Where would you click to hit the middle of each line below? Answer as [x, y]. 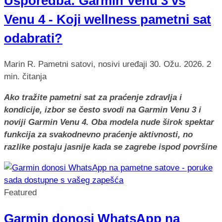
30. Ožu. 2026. [178, 64]
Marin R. [20, 64]
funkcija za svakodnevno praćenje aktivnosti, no [98, 135]
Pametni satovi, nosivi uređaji [94, 64]
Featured [20, 193]
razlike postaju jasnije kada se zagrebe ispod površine [111, 147]
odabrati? [33, 38]
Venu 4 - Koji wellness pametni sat [108, 20]
